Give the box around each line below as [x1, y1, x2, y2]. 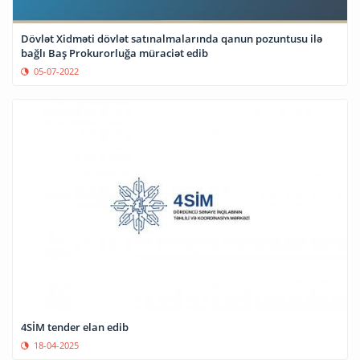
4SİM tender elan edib [21, 320, 129, 335]
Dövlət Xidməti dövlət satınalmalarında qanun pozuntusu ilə [21, 31, 322, 47]
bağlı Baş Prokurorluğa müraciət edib [21, 46, 208, 61]
